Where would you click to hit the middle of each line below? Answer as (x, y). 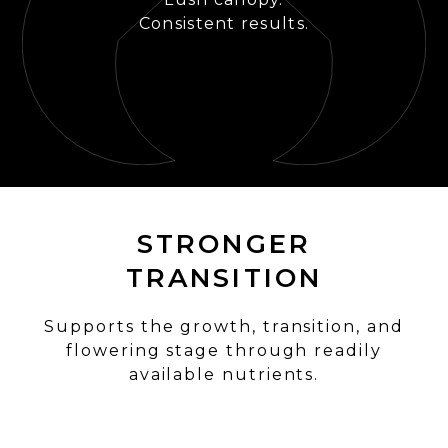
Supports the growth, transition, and (224, 326)
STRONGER (224, 244)
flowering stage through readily (224, 350)
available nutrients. (224, 374)
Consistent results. (224, 23)
